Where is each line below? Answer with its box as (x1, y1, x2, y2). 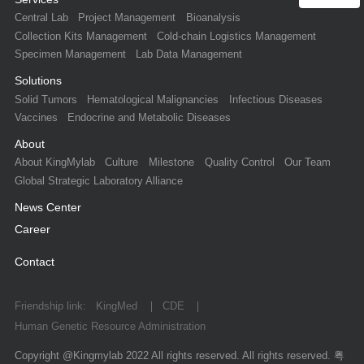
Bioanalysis (186, 12, 241, 24)
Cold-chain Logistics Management (157, 30, 317, 42)
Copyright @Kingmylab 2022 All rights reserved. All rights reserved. (14, 350, 331, 362)
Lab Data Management (136, 49, 243, 61)
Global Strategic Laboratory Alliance (14, 175, 183, 187)
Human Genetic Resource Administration (14, 321, 206, 333)
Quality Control (204, 157, 275, 169)
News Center (14, 201, 81, 214)
